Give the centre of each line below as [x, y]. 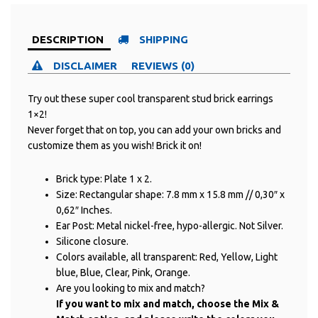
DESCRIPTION [68, 40]
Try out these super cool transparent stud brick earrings [150, 99]
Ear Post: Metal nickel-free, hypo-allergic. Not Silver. [170, 226]
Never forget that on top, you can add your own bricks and [154, 130]
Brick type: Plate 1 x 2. [104, 179]
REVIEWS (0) [163, 66]
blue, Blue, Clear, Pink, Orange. [123, 273]
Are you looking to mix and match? [131, 289]
